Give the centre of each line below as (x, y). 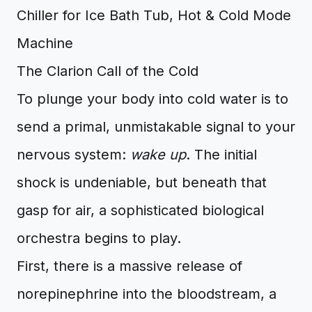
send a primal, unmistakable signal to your (156, 127)
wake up (158, 155)
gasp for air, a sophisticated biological (140, 210)
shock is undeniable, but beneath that (142, 182)
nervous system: (73, 155)
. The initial (221, 155)
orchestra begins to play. (99, 238)
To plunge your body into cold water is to (153, 99)
